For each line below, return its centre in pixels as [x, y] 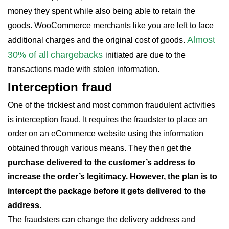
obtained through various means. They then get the [99, 148]
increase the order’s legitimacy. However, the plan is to [112, 177]
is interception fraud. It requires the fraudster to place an [108, 119]
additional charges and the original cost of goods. [97, 40]
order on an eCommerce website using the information [106, 134]
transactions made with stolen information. [84, 69]
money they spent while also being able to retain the [101, 11]
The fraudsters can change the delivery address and [101, 220]
